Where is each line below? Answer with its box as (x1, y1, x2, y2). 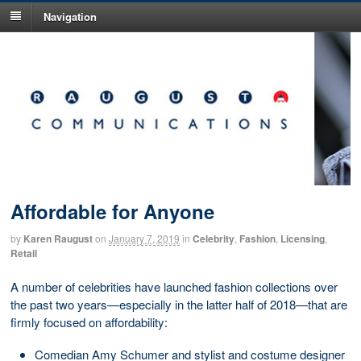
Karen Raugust (23, 231, 93, 247)
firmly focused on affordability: (10, 313, 168, 330)
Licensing (280, 231, 325, 247)
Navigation (44, 8, 97, 24)
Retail (10, 246, 37, 261)
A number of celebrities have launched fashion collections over (10, 277, 338, 295)
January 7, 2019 (109, 231, 180, 246)
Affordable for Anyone (10, 197, 214, 226)
